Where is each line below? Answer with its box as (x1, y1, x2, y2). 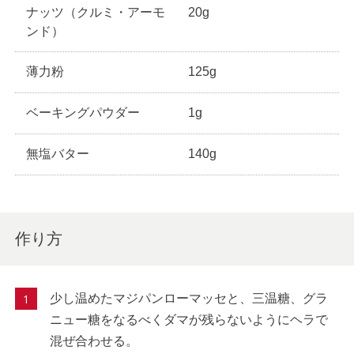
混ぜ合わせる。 (50, 334, 139, 348)
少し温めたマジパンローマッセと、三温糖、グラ (50, 292, 329, 306)
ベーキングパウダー (26, 106, 141, 120)
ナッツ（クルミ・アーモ (26, 5, 166, 19)
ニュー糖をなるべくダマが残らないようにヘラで (50, 313, 329, 327)
